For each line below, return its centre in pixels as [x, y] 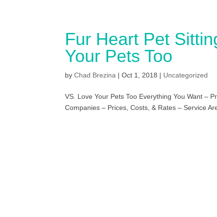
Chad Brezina [95, 75]
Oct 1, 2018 [140, 75]
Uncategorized [186, 75]
